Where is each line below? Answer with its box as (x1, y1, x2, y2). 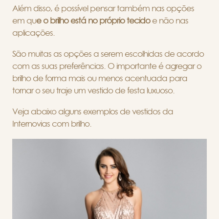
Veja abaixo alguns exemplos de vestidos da (12, 107, 173, 116)
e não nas (152, 16, 188, 25)
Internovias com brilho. (12, 119, 91, 128)
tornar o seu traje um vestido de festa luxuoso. (12, 86, 176, 95)
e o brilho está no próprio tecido (36, 16, 152, 25)
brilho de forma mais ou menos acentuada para (12, 74, 187, 83)
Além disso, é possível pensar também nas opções (12, 4, 194, 13)
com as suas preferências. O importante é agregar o (12, 62, 201, 70)
